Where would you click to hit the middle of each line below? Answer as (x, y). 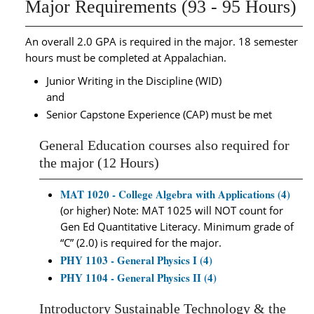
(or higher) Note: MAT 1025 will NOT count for (172, 210)
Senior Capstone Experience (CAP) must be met (159, 114)
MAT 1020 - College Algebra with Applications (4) (175, 194)
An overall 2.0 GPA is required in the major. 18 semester (162, 41)
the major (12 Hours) (99, 163)
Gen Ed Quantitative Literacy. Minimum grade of (177, 226)
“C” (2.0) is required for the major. (141, 243)
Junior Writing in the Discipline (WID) (134, 81)
